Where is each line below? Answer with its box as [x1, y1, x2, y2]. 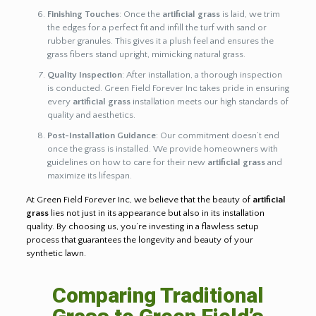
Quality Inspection [47, 69, 122, 80]
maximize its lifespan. [47, 170, 132, 181]
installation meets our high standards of [130, 96, 288, 107]
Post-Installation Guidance [47, 130, 156, 140]
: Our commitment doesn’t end [155, 130, 279, 140]
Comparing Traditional [51, 282, 264, 308]
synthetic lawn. [25, 248, 86, 258]
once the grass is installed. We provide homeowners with [47, 143, 278, 154]
